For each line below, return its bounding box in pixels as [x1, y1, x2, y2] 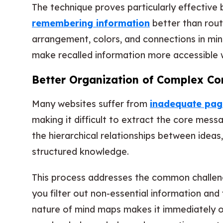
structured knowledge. [32, 145, 129, 157]
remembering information [32, 17, 150, 29]
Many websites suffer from [32, 98, 150, 110]
